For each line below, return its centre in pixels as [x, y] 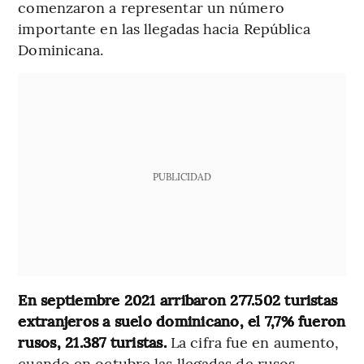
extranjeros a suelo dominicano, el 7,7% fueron [182, 321]
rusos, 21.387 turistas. [92, 342]
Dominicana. [61, 50]
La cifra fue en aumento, [253, 342]
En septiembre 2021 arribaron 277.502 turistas [178, 300]
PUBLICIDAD [182, 177]
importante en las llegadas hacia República [165, 28]
